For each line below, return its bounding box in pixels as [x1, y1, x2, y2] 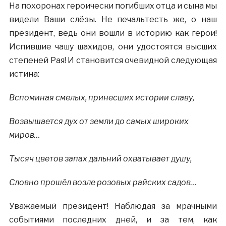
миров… [9, 130, 40, 140]
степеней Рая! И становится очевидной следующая [9, 55, 217, 65]
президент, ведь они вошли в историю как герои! [9, 28, 217, 38]
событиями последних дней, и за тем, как [9, 215, 217, 224]
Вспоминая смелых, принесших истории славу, [9, 93, 194, 102]
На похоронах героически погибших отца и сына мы [9, 1, 217, 11]
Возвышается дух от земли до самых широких [9, 117, 189, 126]
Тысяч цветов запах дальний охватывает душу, [9, 154, 192, 163]
